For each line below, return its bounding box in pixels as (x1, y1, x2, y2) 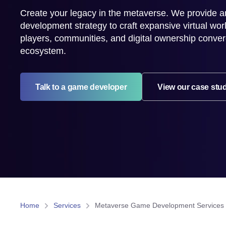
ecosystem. (20, 46, 66, 56)
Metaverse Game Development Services (95, 201, 224, 209)
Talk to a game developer (35, 82, 127, 91)
